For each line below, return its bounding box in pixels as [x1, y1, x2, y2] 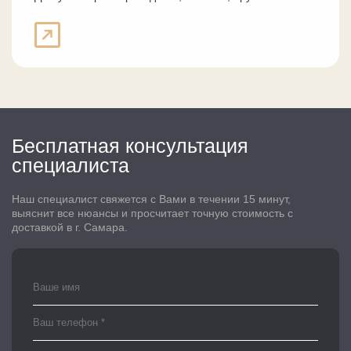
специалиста [12, 154, 129, 176]
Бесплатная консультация [12, 134, 248, 157]
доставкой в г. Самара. [12, 221, 128, 234]
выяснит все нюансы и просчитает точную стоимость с [12, 207, 293, 220]
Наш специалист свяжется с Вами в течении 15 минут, [12, 193, 291, 206]
